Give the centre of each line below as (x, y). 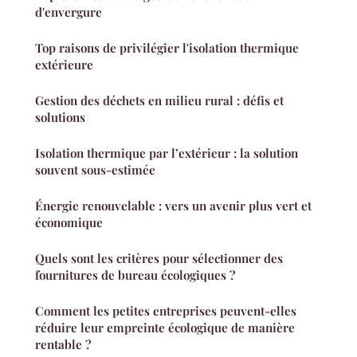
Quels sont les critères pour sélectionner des (159, 259)
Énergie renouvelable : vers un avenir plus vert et (173, 206)
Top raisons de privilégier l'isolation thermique (167, 48)
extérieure (64, 65)
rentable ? (63, 345)
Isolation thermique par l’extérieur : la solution (167, 153)
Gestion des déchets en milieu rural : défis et (159, 101)
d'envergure (69, 12)
